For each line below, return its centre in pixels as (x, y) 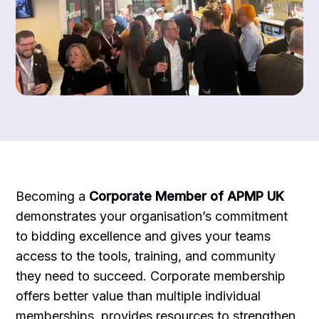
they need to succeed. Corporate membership (151, 276)
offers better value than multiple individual (138, 296)
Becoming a (53, 196)
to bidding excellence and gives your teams (143, 236)
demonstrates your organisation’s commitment (152, 216)
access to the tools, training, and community (146, 256)
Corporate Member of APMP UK (187, 196)
